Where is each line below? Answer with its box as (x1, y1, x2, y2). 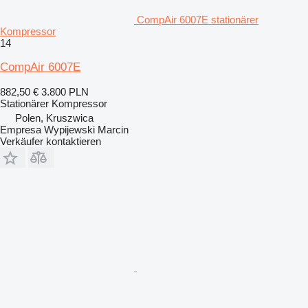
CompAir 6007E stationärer (137, 14, 258, 26)
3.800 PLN (41, 86, 89, 98)
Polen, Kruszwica (15, 112, 93, 124)
